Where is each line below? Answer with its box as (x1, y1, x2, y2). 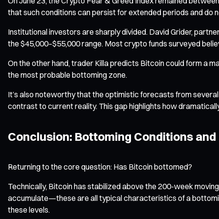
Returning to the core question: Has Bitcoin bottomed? (8, 161, 192, 172)
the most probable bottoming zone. (8, 69, 127, 80)
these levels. (8, 204, 50, 215)
